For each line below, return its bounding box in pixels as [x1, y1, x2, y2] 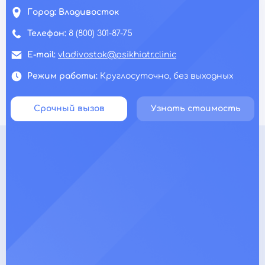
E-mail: [27, 50, 58, 59]
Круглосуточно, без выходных [100, 71, 234, 80]
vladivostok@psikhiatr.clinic [58, 50, 176, 59]
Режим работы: [27, 71, 100, 80]
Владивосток [59, 7, 119, 17]
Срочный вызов [33, 104, 105, 113]
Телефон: [27, 28, 69, 38]
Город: [27, 7, 59, 17]
